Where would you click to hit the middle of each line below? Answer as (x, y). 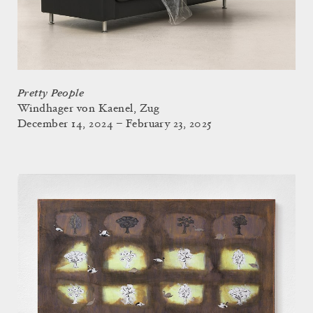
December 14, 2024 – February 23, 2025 (115, 124)
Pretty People (51, 93)
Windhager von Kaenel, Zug (88, 109)
